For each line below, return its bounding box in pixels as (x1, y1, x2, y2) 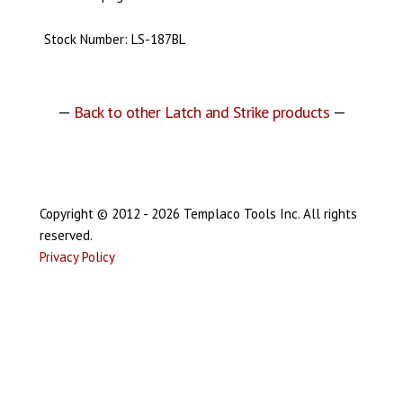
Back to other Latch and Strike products (73, 101, 330, 122)
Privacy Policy (39, 247, 115, 265)
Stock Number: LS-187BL (43, 30, 185, 48)
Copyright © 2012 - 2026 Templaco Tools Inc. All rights (39, 204, 357, 222)
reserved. (39, 226, 93, 244)
